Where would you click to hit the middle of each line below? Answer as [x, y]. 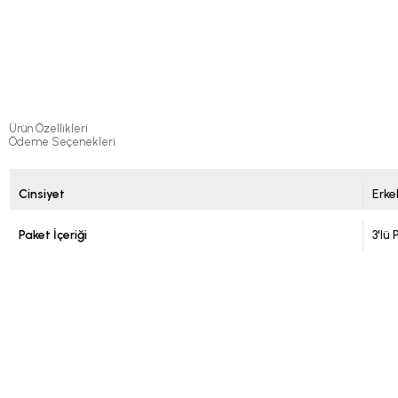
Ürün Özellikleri [48, 129]
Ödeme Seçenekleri [62, 142]
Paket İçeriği [53, 235]
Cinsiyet [42, 195]
